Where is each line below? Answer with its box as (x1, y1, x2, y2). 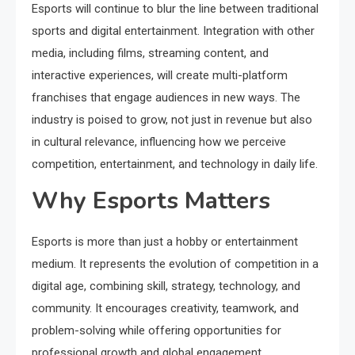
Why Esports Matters (32, 185, 270, 217)
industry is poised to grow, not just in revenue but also (32, 113, 312, 127)
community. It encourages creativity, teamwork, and (32, 301, 299, 315)
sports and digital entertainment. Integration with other (32, 24, 315, 38)
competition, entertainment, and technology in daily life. (32, 157, 318, 171)
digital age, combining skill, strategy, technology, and (32, 279, 300, 293)
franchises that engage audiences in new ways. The (32, 90, 300, 105)
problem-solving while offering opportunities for (32, 323, 281, 338)
